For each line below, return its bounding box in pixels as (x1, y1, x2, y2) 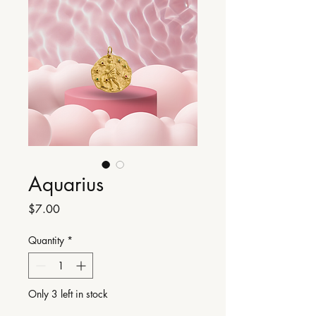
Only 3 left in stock (28, 287, 108, 301)
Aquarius (28, 171, 104, 197)
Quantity (28, 233, 64, 248)
